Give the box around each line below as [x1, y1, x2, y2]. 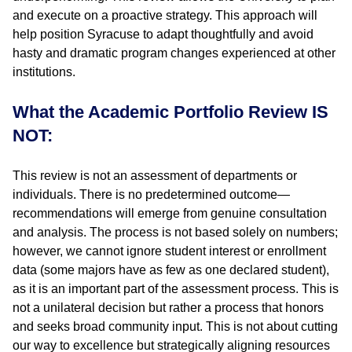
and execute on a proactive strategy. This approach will [13, 9, 317, 22]
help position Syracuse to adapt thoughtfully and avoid [13, 27, 313, 41]
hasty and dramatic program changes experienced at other [13, 46, 335, 60]
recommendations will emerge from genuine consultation [13, 207, 327, 220]
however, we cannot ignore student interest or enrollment [13, 244, 326, 258]
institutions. [13, 65, 75, 79]
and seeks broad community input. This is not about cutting [13, 320, 338, 333]
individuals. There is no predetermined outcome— [13, 188, 290, 201]
